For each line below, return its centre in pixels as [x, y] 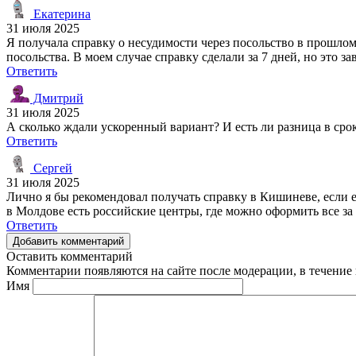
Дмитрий [57, 98]
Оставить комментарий [70, 256]
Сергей [51, 168]
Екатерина [60, 14]
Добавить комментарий [68, 241]
